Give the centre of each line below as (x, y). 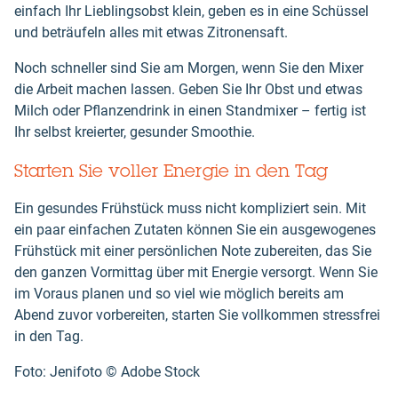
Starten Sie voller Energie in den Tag (171, 170)
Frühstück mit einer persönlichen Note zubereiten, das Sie (193, 251)
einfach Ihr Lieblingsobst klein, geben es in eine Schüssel (191, 11)
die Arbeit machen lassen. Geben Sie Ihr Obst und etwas (188, 89)
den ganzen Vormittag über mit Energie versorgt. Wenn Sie (196, 272)
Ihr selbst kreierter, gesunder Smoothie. (135, 131)
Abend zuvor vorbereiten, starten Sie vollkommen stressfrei (197, 314)
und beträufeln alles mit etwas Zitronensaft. (151, 32)
